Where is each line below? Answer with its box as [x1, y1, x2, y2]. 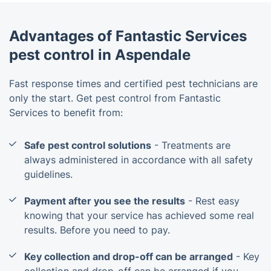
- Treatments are [151, 139, 230, 151]
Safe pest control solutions [24, 139, 151, 151]
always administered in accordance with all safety [24, 153, 253, 166]
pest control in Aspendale [9, 45, 191, 64]
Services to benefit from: [9, 106, 123, 119]
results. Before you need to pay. [24, 223, 170, 236]
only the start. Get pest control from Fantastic [9, 91, 221, 104]
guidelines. [24, 168, 73, 180]
